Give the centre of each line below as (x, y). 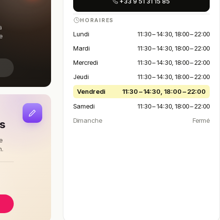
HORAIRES (97, 20)
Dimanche (87, 120)
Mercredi (85, 62)
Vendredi (91, 91)
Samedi (83, 106)
